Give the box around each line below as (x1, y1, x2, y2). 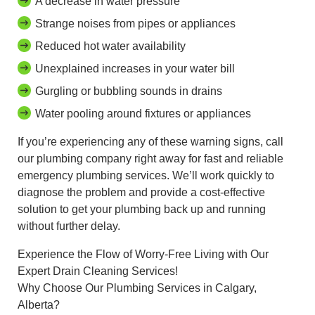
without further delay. (18, 219, 120, 232)
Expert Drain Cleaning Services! (18, 264, 178, 277)
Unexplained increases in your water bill (35, 62, 236, 75)
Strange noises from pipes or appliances (35, 17, 236, 30)
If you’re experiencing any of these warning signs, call (18, 135, 283, 148)
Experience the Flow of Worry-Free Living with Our (18, 247, 269, 260)
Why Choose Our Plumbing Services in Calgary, (18, 281, 257, 294)
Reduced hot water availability (35, 39, 186, 52)
